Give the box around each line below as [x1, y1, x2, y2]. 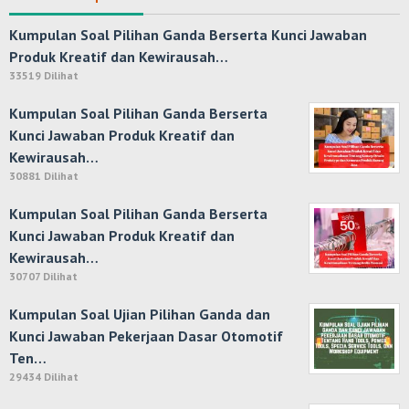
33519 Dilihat [9, 68, 79, 82]
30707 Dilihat [9, 269, 78, 283]
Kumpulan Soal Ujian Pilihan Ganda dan [9, 305, 270, 323]
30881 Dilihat [9, 169, 79, 183]
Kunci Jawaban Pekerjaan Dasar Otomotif [9, 327, 283, 345]
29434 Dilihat [9, 370, 79, 383]
